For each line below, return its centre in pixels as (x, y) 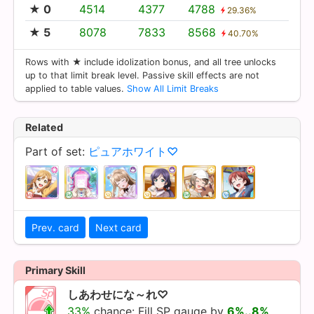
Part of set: (57, 151)
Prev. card (55, 227)
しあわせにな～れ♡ (118, 294)
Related (44, 127)
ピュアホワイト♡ (133, 151)
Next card (118, 227)
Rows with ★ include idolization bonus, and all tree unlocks (151, 62)
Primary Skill (55, 270)
